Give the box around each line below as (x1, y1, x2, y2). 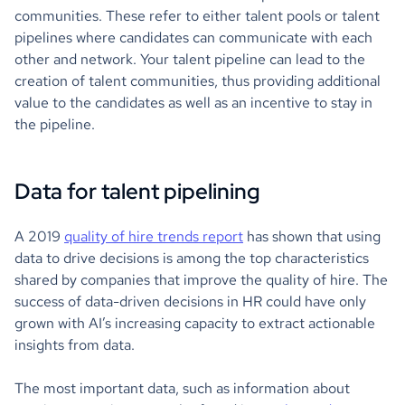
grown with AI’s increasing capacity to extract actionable (14, 313, 375, 333)
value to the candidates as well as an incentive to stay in (14, 92, 372, 112)
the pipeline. (14, 114, 95, 134)
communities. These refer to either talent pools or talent (14, 5, 380, 25)
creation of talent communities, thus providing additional (14, 71, 381, 90)
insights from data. (14, 334, 135, 354)
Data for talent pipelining (14, 176, 260, 205)
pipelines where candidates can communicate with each (14, 27, 372, 47)
